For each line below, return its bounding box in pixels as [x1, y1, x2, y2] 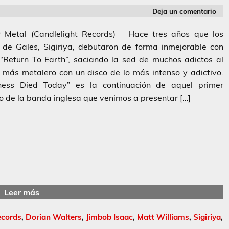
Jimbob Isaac [86, 212, 133, 222]
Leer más [4, 187, 39, 197]
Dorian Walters [26, 212, 82, 222]
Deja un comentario [152, 6, 217, 15]
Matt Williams [137, 212, 189, 222]
